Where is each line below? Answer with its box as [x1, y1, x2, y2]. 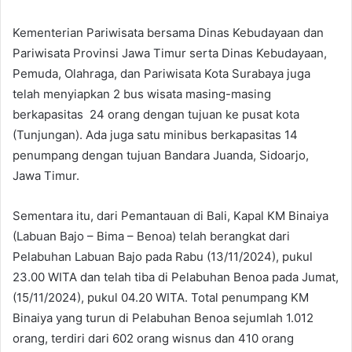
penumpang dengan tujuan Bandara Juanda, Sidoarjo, [13, 147, 309, 163]
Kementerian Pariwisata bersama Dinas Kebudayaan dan [13, 24, 324, 40]
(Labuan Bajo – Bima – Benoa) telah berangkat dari [13, 228, 290, 244]
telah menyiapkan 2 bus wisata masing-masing [13, 86, 271, 101]
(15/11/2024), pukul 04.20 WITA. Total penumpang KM [13, 289, 309, 305]
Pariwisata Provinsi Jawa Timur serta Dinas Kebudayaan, [13, 45, 327, 60]
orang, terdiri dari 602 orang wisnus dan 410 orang [13, 330, 294, 346]
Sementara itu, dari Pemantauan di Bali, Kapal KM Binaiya [13, 207, 328, 223]
